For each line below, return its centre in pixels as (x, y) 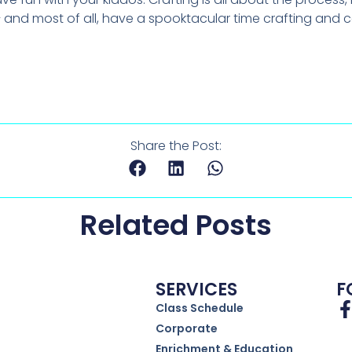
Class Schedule (199, 308)
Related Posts (176, 225)
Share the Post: (176, 145)
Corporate (186, 328)
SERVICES (196, 289)
